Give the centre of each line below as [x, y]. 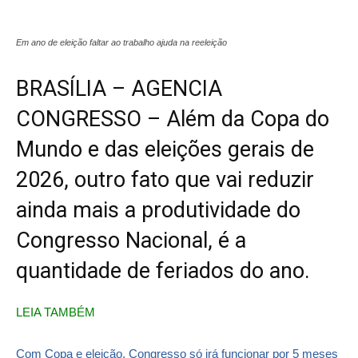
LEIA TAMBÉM [56, 312]
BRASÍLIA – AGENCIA [119, 88]
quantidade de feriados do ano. [163, 270]
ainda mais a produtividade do [158, 210]
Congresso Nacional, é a [131, 240]
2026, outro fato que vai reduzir [165, 179]
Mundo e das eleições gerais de [165, 149]
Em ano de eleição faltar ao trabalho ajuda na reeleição [121, 42]
